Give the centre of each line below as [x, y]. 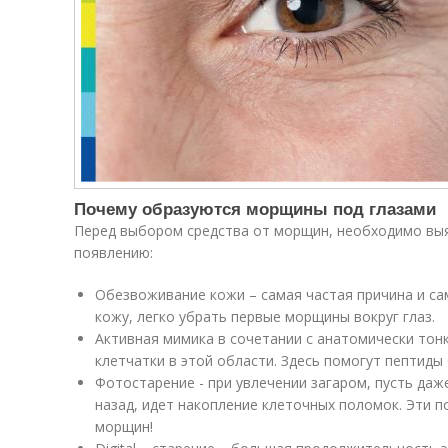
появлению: [113, 253]
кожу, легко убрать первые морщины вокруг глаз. [265, 317]
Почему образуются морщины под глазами [255, 208]
